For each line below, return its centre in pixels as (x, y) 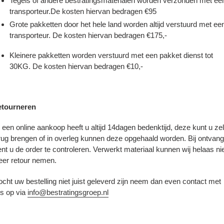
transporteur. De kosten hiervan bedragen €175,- (88, 35)
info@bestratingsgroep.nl (68, 192)
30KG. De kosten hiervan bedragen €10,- (76, 66)
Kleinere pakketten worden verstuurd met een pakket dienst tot (111, 55)
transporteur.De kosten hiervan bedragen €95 (83, 11)
